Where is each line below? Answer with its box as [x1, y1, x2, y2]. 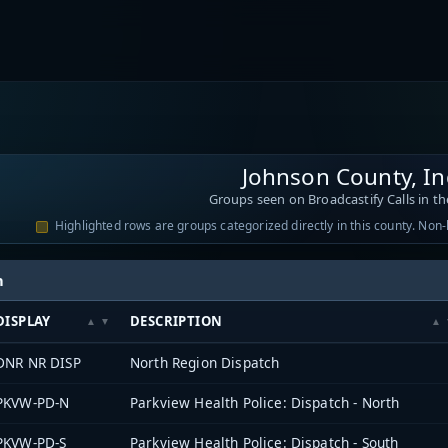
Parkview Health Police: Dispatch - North [130, 392, 400, 412]
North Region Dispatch [130, 352, 280, 372]
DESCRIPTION [130, 311, 223, 330]
